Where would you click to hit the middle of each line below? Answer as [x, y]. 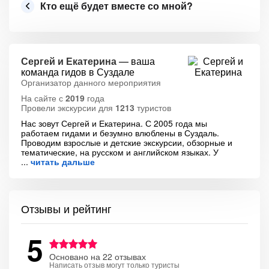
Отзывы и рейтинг [66, 208]
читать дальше [63, 162]
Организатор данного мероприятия [91, 82]
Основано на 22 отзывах [98, 256]
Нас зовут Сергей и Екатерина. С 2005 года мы [114, 123]
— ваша [136, 61]
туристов [153, 107]
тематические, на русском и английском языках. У [120, 152]
